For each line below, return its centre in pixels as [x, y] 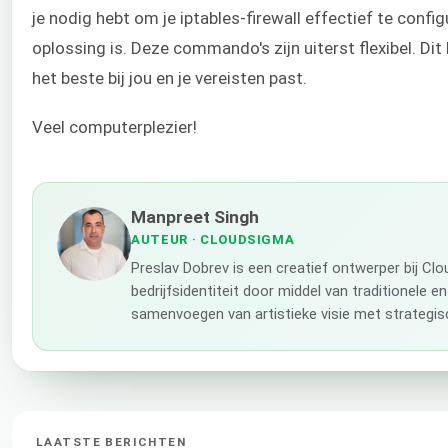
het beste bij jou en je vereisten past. [169, 78]
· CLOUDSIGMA [241, 239]
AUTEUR [159, 239]
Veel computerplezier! [114, 126]
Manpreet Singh [195, 216]
